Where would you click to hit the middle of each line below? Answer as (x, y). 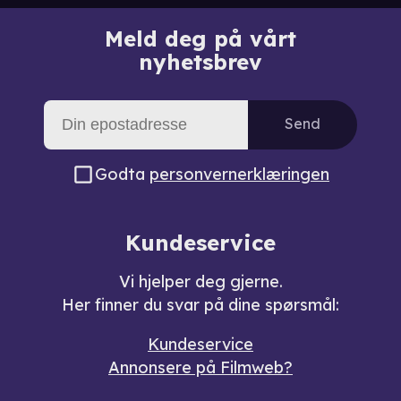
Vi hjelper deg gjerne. (200, 281)
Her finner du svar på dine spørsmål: (200, 304)
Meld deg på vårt (200, 38)
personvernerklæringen (239, 174)
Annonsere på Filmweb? (200, 367)
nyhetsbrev (200, 61)
